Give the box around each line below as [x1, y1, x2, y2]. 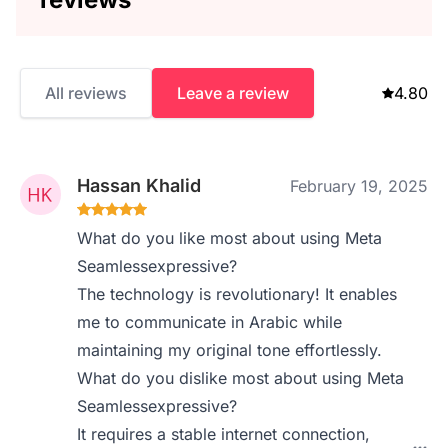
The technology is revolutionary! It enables [77, 284, 398, 304]
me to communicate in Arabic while [77, 312, 343, 332]
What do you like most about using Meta [77, 228, 383, 248]
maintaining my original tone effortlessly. [77, 340, 383, 360]
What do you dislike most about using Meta [77, 368, 405, 388]
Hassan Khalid [77, 175, 202, 196]
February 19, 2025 [290, 176, 428, 196]
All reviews [45, 83, 127, 103]
